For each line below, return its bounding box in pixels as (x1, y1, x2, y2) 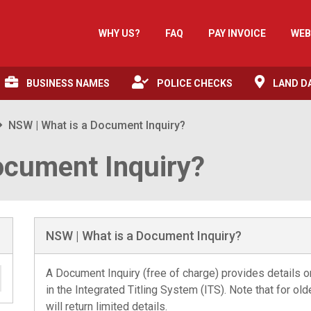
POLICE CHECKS (157, 78, 233, 89)
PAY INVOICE (208, 27, 266, 39)
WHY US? (99, 27, 140, 39)
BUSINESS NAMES (26, 78, 110, 89)
